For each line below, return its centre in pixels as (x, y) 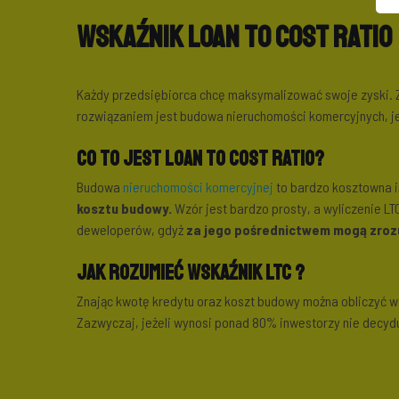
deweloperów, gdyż (131, 229)
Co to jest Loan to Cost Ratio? (200, 159)
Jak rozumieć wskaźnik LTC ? (191, 273)
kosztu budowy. (124, 208)
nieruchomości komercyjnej (198, 187)
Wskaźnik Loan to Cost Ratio (234, 37)
